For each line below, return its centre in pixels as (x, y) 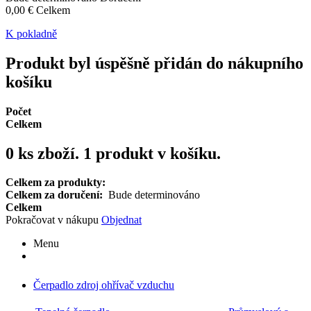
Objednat (121, 220)
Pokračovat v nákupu (53, 220)
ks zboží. (49, 153)
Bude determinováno (154, 195)
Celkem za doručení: (57, 195)
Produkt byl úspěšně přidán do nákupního (154, 63)
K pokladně (31, 33)
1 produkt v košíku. (152, 153)
